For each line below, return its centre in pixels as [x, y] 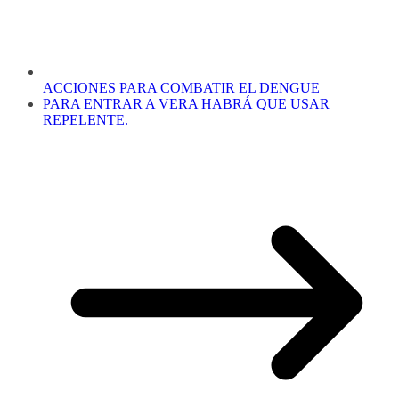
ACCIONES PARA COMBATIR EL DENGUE [181, 88]
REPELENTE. [85, 120]
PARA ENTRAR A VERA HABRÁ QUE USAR [186, 104]
